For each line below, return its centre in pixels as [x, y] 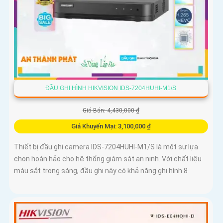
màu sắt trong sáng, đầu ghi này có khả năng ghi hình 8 [101, 171]
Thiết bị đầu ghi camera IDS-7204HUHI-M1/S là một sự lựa [106, 147]
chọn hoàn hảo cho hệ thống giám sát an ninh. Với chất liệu [108, 159]
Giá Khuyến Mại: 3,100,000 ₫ [111, 126]
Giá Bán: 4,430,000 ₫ [111, 111]
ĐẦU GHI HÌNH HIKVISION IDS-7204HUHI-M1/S [111, 88]
